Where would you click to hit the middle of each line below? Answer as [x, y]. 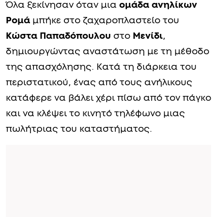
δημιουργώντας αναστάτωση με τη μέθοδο [108, 51]
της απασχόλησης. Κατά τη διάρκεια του [101, 67]
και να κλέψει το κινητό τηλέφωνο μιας [95, 113]
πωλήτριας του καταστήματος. [79, 129]
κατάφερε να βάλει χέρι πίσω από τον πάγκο [108, 98]
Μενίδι [148, 36]
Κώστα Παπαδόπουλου [58, 36]
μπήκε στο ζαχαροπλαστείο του [105, 20]
